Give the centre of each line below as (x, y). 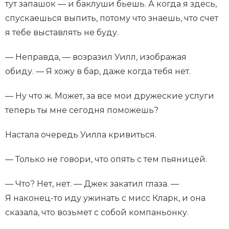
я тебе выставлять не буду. (62, 33)
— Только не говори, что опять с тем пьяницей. (106, 159)
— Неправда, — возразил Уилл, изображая (96, 57)
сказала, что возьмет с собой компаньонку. (97, 213)
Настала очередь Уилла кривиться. (81, 135)
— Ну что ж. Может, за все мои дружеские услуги (110, 96)
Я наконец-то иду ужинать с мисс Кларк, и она (105, 198)
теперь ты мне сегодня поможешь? (82, 110)
